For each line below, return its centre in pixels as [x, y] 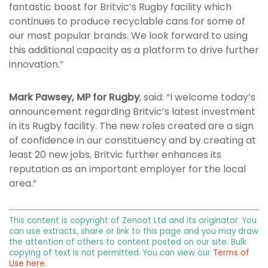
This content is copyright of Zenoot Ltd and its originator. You [133, 221]
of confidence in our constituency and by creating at [133, 141]
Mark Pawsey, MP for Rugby [74, 98]
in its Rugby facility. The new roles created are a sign [131, 126]
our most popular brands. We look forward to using [128, 36]
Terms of [231, 253]
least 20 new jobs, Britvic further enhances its [115, 155]
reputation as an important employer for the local [127, 169]
